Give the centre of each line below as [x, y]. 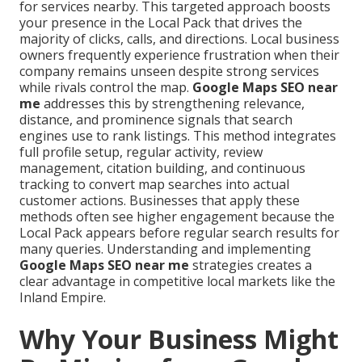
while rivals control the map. [106, 88]
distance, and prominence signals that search [156, 120]
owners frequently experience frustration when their [179, 55]
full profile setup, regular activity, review [141, 152]
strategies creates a [250, 265]
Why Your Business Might [179, 339]
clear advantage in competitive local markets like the [177, 282]
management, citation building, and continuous [162, 168]
